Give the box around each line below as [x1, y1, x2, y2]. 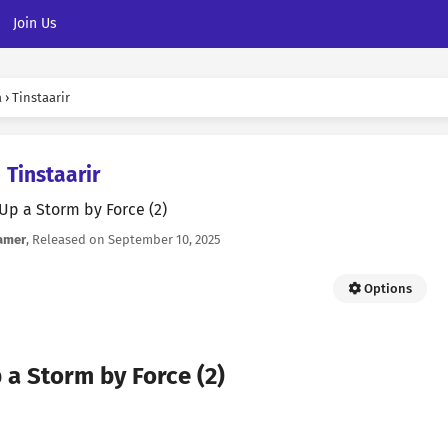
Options [361, 281, 412, 296]
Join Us [13, 15, 57, 32]
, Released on [26, 232, 108, 247]
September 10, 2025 [108, 232, 221, 247]
